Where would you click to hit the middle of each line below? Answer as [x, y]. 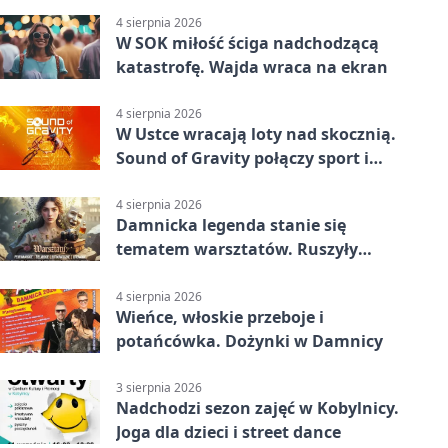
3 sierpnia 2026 [159, 387]
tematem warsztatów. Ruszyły [237, 249]
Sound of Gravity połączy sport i [242, 158]
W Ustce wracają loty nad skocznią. [256, 134]
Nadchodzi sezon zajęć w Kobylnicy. [257, 407]
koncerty [151, 182]
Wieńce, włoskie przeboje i [220, 316]
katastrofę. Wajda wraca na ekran [252, 66]
